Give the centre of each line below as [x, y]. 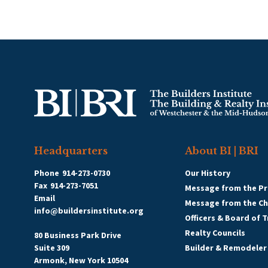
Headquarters [71, 150]
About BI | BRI [222, 150]
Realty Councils [215, 232]
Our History [208, 173]
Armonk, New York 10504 [81, 260]
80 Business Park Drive [78, 235]
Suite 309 [52, 247]
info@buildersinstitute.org [89, 210]
